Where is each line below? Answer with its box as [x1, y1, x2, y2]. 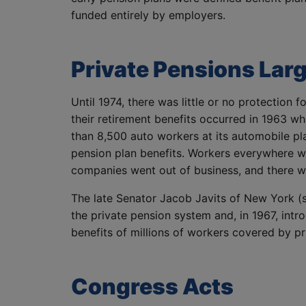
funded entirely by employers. [71, 8, 225, 23]
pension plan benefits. [71, 146, 188, 161]
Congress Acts [71, 273, 234, 301]
